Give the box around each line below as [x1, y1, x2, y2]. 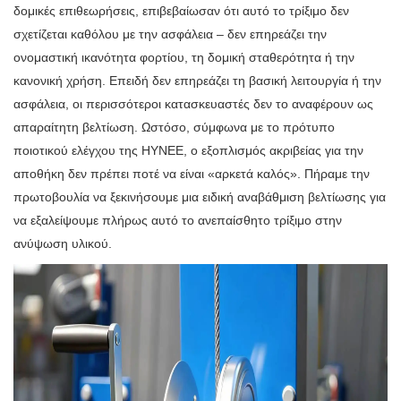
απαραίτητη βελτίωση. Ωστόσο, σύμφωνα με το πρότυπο [13, 120, 335, 135]
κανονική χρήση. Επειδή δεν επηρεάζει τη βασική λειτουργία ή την [13, 73, 381, 89]
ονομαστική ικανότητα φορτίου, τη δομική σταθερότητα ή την [13, 50, 354, 65]
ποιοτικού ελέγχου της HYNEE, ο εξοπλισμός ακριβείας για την [13, 143, 363, 158]
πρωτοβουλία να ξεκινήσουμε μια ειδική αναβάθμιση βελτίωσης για [13, 190, 386, 205]
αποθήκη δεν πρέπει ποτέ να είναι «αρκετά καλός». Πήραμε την [13, 166, 370, 182]
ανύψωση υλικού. [13, 236, 112, 252]
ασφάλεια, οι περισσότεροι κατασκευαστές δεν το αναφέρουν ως [13, 97, 373, 112]
